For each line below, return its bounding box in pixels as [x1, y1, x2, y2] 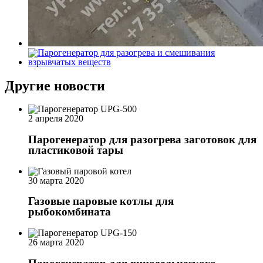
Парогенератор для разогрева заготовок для [28, 133, 257, 146]
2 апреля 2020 [28, 113, 83, 124]
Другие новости [5, 78, 105, 94]
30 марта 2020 [28, 175, 84, 186]
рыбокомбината [28, 205, 111, 218]
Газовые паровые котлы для [28, 195, 174, 208]
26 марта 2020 [28, 237, 84, 247]
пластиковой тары [28, 143, 123, 156]
